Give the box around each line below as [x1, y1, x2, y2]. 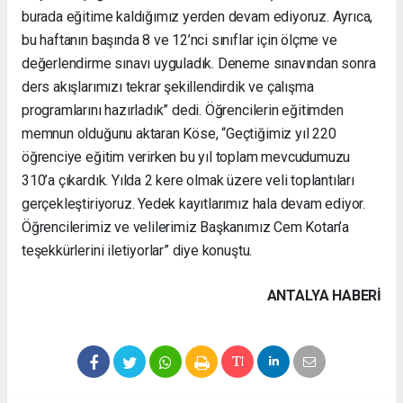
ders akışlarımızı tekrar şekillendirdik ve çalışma [22, 77, 314, 95]
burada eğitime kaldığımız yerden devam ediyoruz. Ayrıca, [22, 7, 373, 25]
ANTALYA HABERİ [266, 286, 381, 304]
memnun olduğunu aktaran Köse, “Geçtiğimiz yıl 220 [22, 124, 336, 142]
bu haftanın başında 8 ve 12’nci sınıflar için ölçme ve [22, 31, 337, 49]
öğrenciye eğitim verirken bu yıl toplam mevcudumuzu [22, 148, 351, 166]
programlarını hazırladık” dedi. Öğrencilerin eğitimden [22, 101, 344, 119]
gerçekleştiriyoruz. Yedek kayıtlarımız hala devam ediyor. [22, 194, 366, 212]
